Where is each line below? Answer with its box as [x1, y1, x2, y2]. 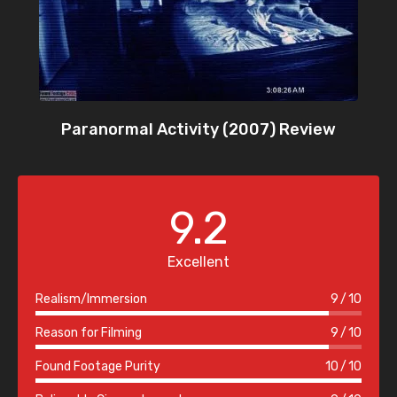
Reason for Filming [35, 325, 142, 341]
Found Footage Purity [35, 359, 160, 375]
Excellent [167, 253, 230, 270]
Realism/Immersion [35, 292, 147, 307]
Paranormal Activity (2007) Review [61, 120, 336, 140]
